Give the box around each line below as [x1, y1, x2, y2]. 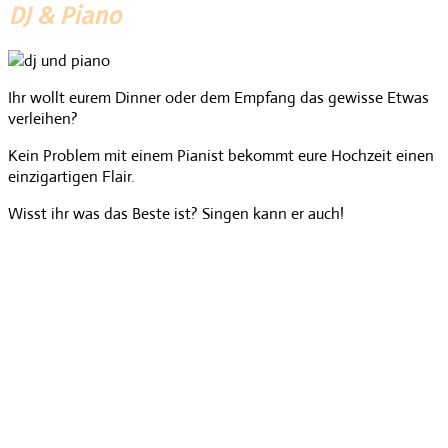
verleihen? [8, 107, 82, 129]
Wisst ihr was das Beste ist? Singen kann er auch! [8, 202, 344, 224]
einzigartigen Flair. [8, 165, 139, 187]
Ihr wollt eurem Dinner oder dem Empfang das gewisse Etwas [8, 86, 429, 108]
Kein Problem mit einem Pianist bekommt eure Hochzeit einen [8, 144, 434, 166]
